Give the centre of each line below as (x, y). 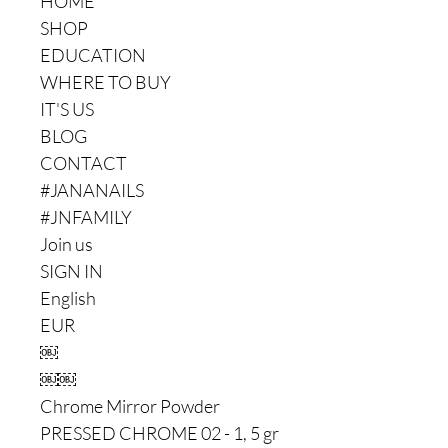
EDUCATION (93, 55)
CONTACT (83, 163)
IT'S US (67, 109)
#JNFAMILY (86, 217)
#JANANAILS (92, 190)
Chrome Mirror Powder (130, 406)
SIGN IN (71, 271)
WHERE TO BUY (105, 82)
